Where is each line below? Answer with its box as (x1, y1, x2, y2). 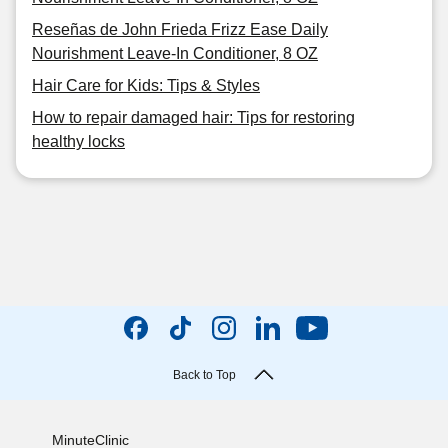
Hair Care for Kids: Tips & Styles (32, 77, 260, 94)
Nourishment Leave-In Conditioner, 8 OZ (32, 45, 318, 62)
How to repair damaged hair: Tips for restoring (32, 109, 355, 126)
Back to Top (172, 368, 236, 382)
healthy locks (32, 133, 125, 150)
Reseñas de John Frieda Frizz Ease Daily (32, 21, 328, 38)
